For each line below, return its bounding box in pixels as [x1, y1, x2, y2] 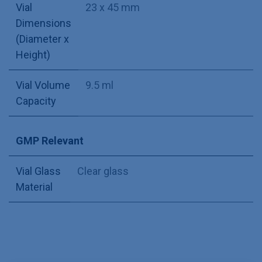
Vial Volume [16, 79, 70, 92]
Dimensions [16, 17, 71, 30]
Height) [16, 49, 50, 61]
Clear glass [77, 165, 129, 178]
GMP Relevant [16, 135, 84, 147]
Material [16, 181, 53, 194]
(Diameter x [16, 33, 69, 46]
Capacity [16, 95, 56, 108]
